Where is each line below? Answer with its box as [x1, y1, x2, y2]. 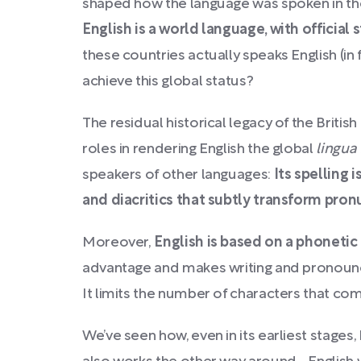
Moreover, [82, 236, 151, 250]
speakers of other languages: [82, 168, 274, 182]
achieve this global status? [82, 75, 254, 89]
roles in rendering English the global [82, 143, 317, 156]
